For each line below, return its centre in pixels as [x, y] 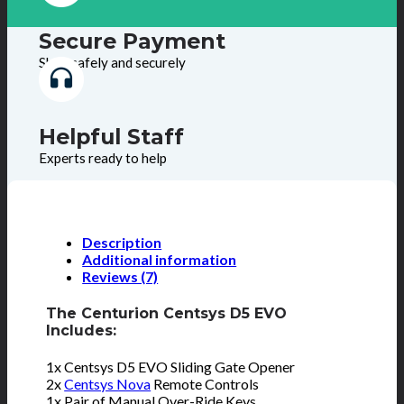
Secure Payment [132, 41]
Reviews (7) [120, 277]
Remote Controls [205, 383]
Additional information [160, 260]
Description [122, 243]
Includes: [82, 330]
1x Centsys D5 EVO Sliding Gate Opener [171, 366]
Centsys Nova [108, 383]
